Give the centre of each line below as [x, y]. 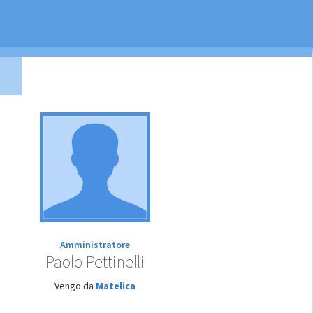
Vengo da [75, 286]
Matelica [116, 286]
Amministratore [95, 245]
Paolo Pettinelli [95, 262]
